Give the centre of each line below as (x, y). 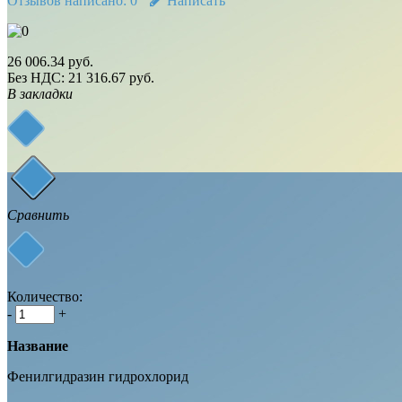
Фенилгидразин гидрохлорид (98, 376)
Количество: (45, 296)
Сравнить (38, 214)
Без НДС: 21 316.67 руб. (81, 77)
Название (38, 345)
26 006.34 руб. (50, 61)
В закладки (40, 93)
